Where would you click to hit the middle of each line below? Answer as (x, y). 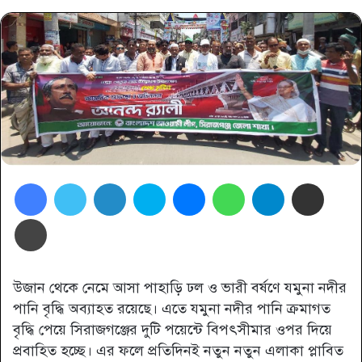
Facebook (79, 183)
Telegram (316, 183)
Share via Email (342, 183)
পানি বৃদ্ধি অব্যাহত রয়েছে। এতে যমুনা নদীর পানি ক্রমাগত (172, 309)
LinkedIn (153, 183)
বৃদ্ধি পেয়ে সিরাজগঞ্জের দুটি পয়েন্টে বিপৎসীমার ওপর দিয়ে (173, 330)
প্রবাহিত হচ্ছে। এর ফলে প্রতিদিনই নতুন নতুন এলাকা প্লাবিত (178, 351)
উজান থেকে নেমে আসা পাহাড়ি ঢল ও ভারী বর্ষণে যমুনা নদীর (180, 288)
